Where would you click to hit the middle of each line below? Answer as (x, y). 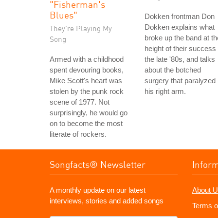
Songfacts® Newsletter (98, 164)
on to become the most (86, 123)
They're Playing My (81, 28)
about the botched (173, 70)
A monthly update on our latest (98, 190)
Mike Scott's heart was (86, 81)
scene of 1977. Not (80, 102)
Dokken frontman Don (180, 16)
